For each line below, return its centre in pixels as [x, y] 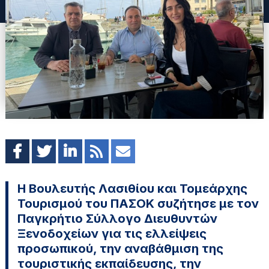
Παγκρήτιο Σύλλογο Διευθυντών [117, 218]
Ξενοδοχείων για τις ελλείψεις [112, 233]
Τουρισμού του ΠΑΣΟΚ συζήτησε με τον [138, 203]
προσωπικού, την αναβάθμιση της [120, 248]
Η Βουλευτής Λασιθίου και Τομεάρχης [132, 188]
